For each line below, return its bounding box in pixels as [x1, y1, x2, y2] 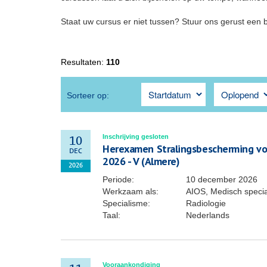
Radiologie [186, 198, 226, 208]
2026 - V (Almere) [103, 154, 180, 168]
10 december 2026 [186, 175, 257, 184]
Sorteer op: [67, 91, 109, 100]
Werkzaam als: [103, 187, 159, 196]
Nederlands [186, 210, 229, 220]
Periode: [103, 175, 134, 184]
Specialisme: [103, 198, 150, 208]
